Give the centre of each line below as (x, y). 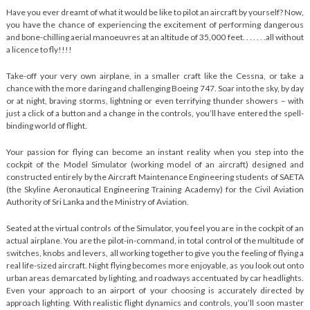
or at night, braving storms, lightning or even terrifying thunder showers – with (155, 101)
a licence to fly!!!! (39, 49)
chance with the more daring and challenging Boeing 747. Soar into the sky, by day (155, 88)
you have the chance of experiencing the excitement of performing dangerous (155, 25)
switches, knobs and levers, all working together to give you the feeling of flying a (155, 253)
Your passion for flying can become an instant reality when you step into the (155, 152)
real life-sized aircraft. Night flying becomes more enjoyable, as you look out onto (155, 265)
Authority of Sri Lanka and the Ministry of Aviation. (97, 202)
